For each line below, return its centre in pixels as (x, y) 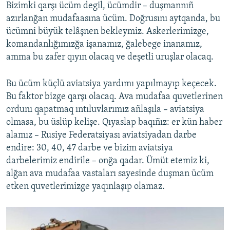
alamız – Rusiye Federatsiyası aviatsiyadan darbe (101, 135)
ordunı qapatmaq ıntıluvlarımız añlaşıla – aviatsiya (105, 109)
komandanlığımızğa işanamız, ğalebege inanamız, (104, 44)
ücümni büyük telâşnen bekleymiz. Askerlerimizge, (108, 31)
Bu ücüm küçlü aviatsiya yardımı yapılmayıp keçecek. (111, 84)
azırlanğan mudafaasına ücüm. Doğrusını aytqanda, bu (113, 18)
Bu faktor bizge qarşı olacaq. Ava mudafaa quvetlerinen (114, 97)
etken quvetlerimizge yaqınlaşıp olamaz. (85, 186)
